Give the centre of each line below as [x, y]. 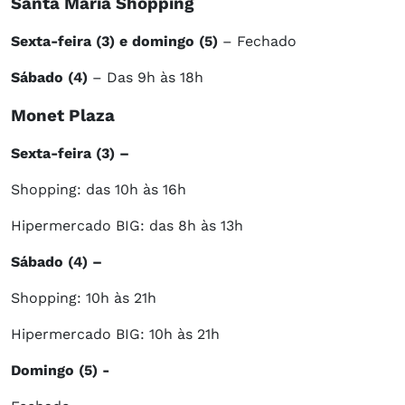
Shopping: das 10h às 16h [99, 190]
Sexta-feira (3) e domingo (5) [117, 42]
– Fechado [259, 42]
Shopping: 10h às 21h [84, 298]
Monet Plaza [63, 116]
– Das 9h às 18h [148, 78]
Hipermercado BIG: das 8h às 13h [127, 226]
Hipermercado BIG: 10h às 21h [115, 334]
